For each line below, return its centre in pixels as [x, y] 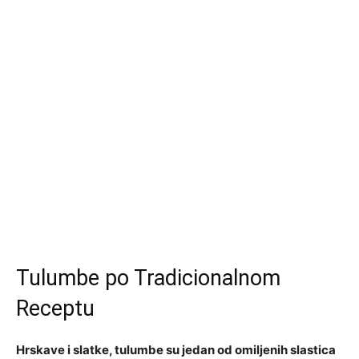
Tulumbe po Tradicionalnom [148, 278]
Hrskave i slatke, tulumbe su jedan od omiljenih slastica [176, 350]
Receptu [55, 309]
